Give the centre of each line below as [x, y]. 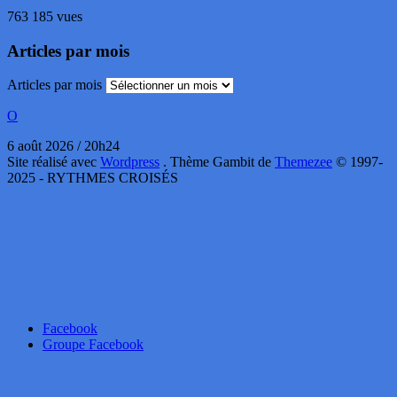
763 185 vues [45, 16]
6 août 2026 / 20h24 [63, 146]
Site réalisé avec [54, 162]
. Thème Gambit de [219, 162]
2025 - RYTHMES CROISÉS [93, 178]
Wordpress [130, 162]
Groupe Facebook [93, 345]
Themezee [304, 162]
